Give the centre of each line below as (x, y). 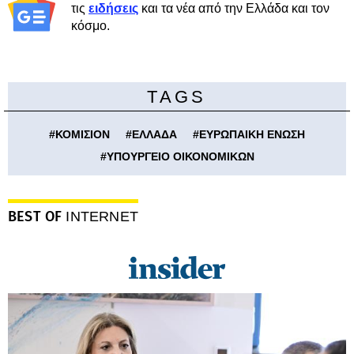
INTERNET (102, 217)
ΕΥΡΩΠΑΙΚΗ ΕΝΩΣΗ (252, 134)
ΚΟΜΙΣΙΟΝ (83, 134)
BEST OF (37, 217)
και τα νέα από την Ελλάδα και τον (234, 8)
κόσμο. (90, 26)
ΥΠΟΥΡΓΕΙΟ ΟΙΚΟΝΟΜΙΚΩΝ (180, 156)
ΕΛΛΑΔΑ (154, 134)
